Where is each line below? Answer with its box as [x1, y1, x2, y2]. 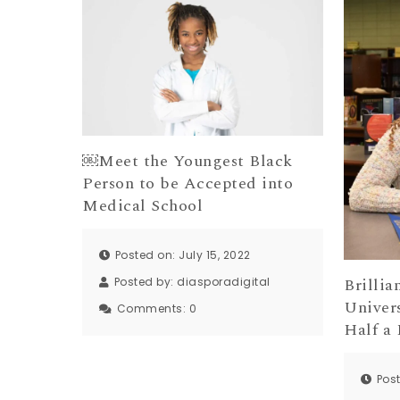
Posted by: [113, 274, 178, 290]
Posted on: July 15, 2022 [114, 247, 251, 263]
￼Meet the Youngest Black [82, 148, 293, 173]
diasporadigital [177, 274, 271, 290]
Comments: [116, 301, 189, 317]
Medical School [82, 193, 204, 218]
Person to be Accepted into [82, 171, 294, 196]
